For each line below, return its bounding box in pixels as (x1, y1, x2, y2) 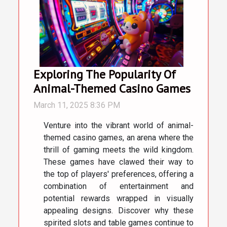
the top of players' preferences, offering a (44, 169, 194, 179)
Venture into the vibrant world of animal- (44, 120, 194, 130)
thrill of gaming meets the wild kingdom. (44, 144, 194, 155)
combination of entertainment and (44, 181, 194, 191)
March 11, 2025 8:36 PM (33, 100, 120, 110)
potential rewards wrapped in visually (44, 193, 194, 203)
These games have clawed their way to (44, 157, 194, 167)
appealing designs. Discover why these (44, 205, 194, 215)
